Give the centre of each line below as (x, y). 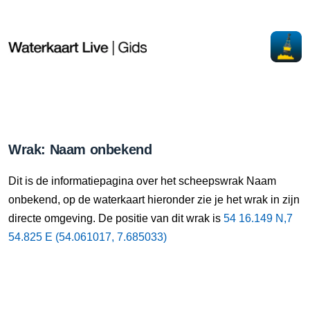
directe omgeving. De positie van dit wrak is (116, 218)
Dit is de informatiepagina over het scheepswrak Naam (142, 181)
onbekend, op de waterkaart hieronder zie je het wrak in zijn (154, 200)
